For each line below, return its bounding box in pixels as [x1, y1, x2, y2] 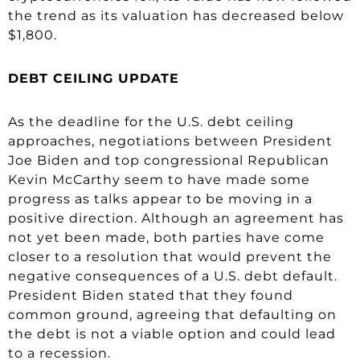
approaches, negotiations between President [8, 133, 333, 149]
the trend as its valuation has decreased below [8, 7, 344, 23]
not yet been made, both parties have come [8, 229, 325, 245]
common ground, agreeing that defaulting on [8, 306, 337, 322]
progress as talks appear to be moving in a [8, 190, 313, 207]
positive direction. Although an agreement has [8, 210, 344, 226]
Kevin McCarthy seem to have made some [8, 171, 310, 187]
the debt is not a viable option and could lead [8, 325, 336, 342]
